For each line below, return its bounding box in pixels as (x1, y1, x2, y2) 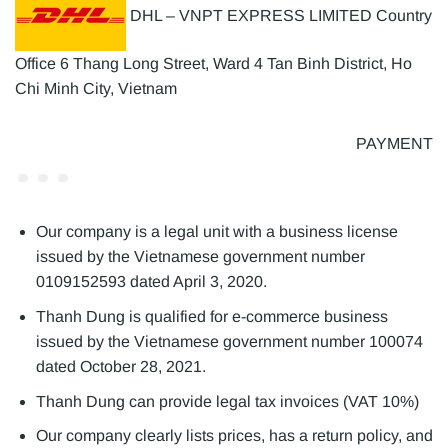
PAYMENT (356, 135, 433, 153)
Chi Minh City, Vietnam (15, 80, 177, 98)
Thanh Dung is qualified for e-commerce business (35, 308, 388, 326)
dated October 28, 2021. (35, 358, 206, 376)
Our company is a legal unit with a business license (35, 223, 398, 241)
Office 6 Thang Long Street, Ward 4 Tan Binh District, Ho (15, 55, 412, 73)
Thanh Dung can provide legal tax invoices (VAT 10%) (35, 392, 419, 410)
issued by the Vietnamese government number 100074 (35, 333, 423, 351)
